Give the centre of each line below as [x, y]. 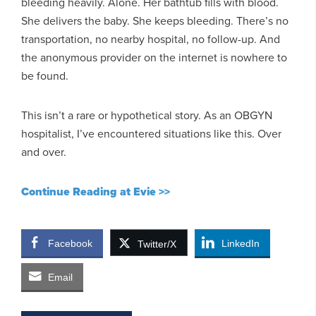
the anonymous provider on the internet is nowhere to [154, 57]
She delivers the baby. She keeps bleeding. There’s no [155, 20]
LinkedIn [241, 243]
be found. [45, 75]
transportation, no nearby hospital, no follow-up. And [151, 39]
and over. [44, 152]
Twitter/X [157, 244]
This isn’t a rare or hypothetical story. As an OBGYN [147, 115]
